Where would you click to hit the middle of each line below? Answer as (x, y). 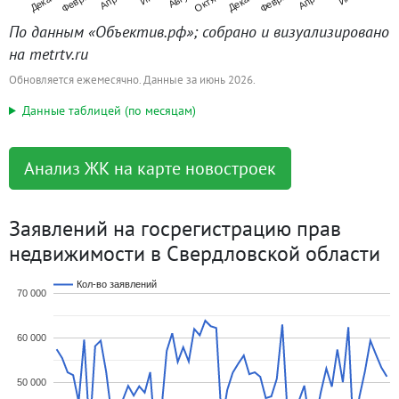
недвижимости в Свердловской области (195, 253)
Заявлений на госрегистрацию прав (175, 228)
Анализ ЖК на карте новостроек (150, 168)
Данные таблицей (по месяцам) (109, 110)
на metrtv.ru (49, 54)
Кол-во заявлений (117, 285)
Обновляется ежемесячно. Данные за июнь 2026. (132, 80)
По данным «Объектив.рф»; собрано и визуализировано (199, 32)
